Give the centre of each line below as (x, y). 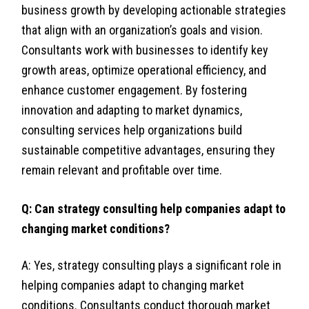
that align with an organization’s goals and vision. (142, 30)
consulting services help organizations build (132, 130)
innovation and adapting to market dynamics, (132, 110)
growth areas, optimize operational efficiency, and (144, 70)
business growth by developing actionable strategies (154, 10)
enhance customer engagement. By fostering (134, 90)
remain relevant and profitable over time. (122, 170)
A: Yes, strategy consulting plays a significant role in (152, 265)
